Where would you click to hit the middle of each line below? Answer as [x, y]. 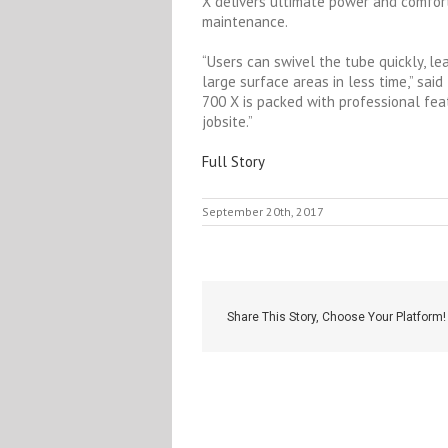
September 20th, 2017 [263, 211]
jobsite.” [227, 121]
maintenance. [245, 21]
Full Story [233, 161]
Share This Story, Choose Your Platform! [336, 317]
